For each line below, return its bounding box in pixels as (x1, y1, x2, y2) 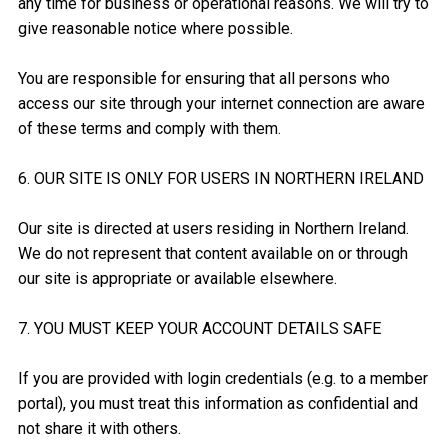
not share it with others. (17, 419, 181, 439)
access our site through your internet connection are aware (17, 94, 425, 114)
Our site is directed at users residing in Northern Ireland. (17, 219, 409, 239)
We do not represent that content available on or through (17, 244, 408, 264)
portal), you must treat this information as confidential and (17, 394, 418, 414)
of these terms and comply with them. (17, 119, 281, 139)
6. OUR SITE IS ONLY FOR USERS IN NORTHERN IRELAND (17, 169, 424, 189)
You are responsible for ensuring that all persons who (17, 69, 390, 89)
